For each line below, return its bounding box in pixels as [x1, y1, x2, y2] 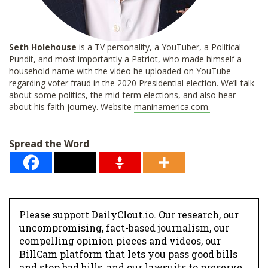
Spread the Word [9, 137, 89, 151]
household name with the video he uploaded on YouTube [9, 65, 231, 77]
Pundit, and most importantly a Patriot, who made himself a [9, 53, 242, 65]
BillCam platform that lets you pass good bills [19, 248, 237, 261]
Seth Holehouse [9, 41, 77, 53]
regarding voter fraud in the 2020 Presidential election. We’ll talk [9, 77, 254, 89]
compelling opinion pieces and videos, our [19, 234, 221, 248]
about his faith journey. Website [9, 101, 134, 113]
